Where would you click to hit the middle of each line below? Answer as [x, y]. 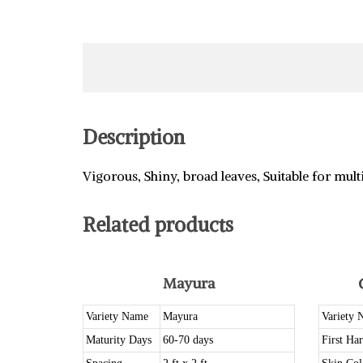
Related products [158, 224]
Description [134, 137]
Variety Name [117, 316]
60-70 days [188, 340]
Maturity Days [119, 340]
